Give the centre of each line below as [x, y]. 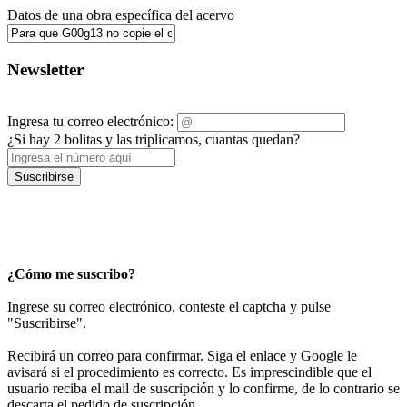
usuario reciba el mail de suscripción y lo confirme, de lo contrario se [203, 389]
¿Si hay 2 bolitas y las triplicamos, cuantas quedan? [154, 140]
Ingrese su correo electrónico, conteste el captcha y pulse [169, 307]
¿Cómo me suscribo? [71, 274]
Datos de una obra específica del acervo [121, 15]
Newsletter [45, 69]
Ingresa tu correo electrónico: [90, 122]
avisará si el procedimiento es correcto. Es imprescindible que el [189, 372]
